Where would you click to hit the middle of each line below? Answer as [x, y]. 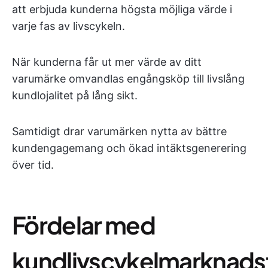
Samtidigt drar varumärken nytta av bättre [119, 131]
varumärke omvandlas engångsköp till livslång [128, 79]
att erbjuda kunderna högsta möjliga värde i [122, 9]
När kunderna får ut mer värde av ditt [107, 62]
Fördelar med [83, 225]
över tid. [33, 165]
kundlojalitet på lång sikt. [75, 95]
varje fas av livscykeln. [68, 26]
